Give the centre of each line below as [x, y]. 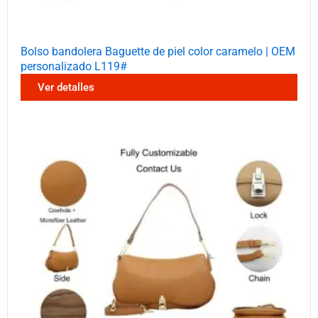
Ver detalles [66, 87]
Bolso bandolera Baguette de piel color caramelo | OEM [158, 51]
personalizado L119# [74, 66]
